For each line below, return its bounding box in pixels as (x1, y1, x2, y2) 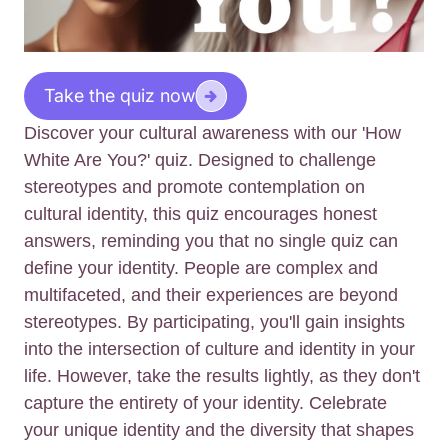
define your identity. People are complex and (24, 258, 378, 279)
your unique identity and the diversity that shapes (24, 420, 414, 441)
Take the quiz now (44, 85, 195, 107)
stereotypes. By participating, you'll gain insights (24, 312, 405, 333)
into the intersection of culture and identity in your (24, 339, 415, 360)
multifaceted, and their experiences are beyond (24, 285, 398, 306)
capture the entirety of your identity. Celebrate (24, 393, 387, 414)
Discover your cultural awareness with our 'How (24, 123, 401, 144)
